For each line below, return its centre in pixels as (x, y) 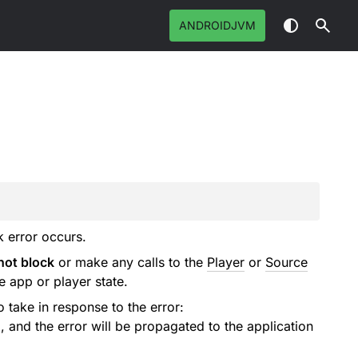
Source (286, 262)
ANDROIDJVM (217, 25)
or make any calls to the (130, 262)
